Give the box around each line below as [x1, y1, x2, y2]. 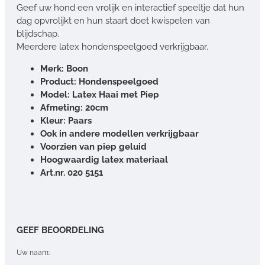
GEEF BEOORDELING [17, 224, 104, 235]
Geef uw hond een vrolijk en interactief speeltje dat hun [17, 2, 244, 13]
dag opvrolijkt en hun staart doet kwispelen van [17, 15, 210, 26]
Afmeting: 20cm [40, 102, 108, 113]
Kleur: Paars [40, 115, 92, 126]
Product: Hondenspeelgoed [40, 76, 159, 87]
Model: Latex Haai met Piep [40, 89, 159, 100]
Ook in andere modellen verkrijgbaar [40, 128, 199, 139]
